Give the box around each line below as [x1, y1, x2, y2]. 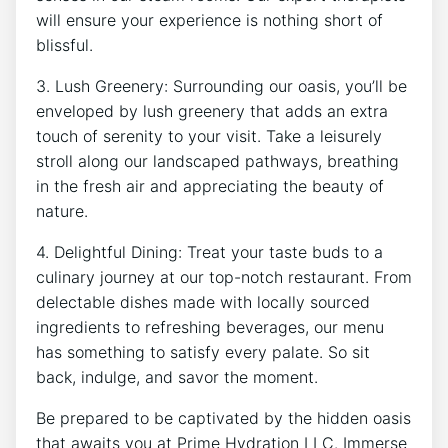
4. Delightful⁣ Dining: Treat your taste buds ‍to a [36, 242, 383, 263]
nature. [36, 201, 88, 222]
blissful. [36, 35, 93, 56]
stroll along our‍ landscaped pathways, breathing [36, 151, 399, 172]
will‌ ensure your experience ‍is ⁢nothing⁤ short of [36, 10, 383, 31]
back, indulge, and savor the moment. [36, 367, 318, 388]
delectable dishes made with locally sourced [36, 292, 370, 313]
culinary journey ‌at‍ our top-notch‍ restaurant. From [36, 267, 412, 288]
